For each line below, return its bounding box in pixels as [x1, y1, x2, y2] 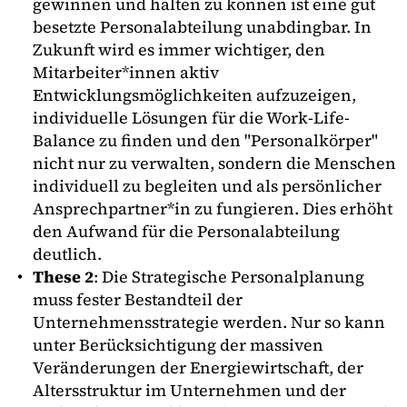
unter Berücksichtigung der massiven [33, 333, 323, 356]
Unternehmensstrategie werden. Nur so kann [33, 310, 385, 333]
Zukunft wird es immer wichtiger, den [33, 37, 325, 61]
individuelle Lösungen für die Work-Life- [33, 105, 350, 129]
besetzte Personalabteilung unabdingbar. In [33, 15, 372, 38]
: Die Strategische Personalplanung [94, 264, 364, 288]
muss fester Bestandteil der [33, 287, 243, 311]
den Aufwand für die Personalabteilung [33, 219, 340, 243]
